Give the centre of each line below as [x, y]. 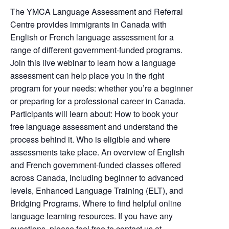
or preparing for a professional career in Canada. [98, 101]
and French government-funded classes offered [96, 165]
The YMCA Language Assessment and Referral [97, 12]
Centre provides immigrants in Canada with [88, 24]
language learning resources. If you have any [91, 216]
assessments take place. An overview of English [97, 152]
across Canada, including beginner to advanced [97, 178]
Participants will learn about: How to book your [94, 114]
